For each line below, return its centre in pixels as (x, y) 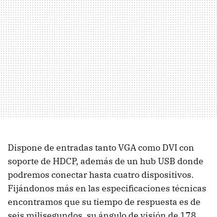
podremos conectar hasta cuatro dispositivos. (101, 175)
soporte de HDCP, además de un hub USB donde (106, 161)
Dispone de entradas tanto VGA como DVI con (101, 147)
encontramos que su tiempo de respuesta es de (104, 202)
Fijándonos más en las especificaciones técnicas (107, 188)
